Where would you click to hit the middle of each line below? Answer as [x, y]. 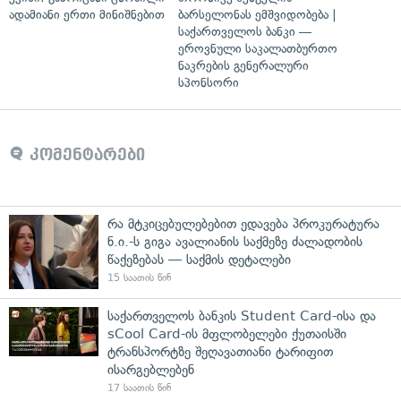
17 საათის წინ [139, 388]
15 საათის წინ [139, 277]
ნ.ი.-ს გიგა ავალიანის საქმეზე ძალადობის [235, 241]
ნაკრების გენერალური [243, 65]
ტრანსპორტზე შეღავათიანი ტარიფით [220, 351]
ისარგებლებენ [151, 369]
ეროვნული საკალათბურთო [258, 48]
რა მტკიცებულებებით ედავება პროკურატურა [243, 223]
